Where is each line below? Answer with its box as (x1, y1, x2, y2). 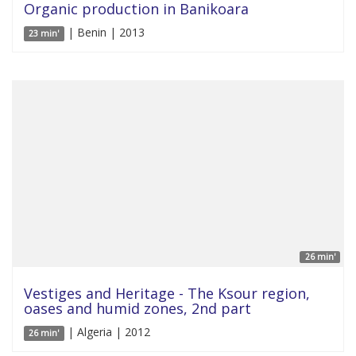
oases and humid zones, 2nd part (24, 298, 251, 318)
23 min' (29, 27, 60, 39)
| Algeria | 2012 (64, 323, 150, 339)
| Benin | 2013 (64, 24, 145, 40)
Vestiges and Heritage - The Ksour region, (24, 283, 310, 303)
